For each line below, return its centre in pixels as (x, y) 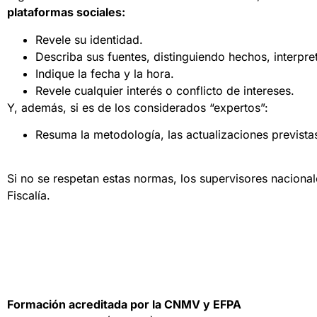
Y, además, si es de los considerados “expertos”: (138, 107)
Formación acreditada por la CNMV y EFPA (124, 304)
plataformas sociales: (66, 12)
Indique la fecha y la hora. (105, 73)
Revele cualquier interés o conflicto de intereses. (165, 90)
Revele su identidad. (89, 39)
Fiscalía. (29, 196)
